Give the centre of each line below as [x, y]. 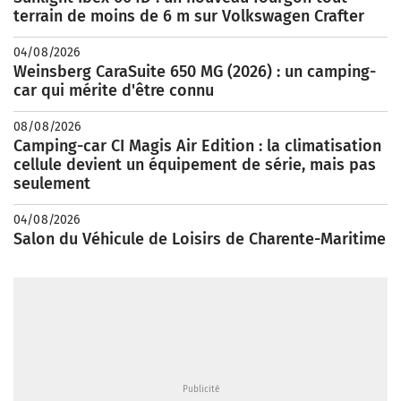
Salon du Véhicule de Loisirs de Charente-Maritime [200, 239]
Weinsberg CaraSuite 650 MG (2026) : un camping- [195, 72]
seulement [52, 183]
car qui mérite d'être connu [114, 90]
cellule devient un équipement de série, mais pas [195, 165]
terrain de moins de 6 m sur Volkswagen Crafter [189, 16]
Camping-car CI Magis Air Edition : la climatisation [197, 146]
